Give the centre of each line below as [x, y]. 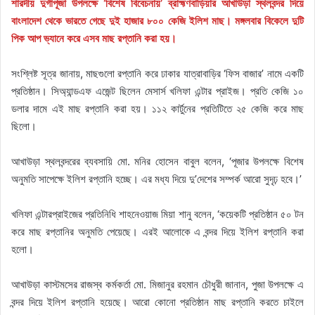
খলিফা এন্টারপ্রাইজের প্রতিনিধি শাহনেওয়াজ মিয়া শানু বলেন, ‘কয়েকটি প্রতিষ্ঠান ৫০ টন [157, 214]
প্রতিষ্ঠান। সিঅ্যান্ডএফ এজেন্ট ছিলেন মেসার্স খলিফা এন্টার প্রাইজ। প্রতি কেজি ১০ [157, 91]
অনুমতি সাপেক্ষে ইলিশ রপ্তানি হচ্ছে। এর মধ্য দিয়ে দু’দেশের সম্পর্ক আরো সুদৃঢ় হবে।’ [156, 179]
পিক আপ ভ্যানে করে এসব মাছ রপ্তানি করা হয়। [94, 38]
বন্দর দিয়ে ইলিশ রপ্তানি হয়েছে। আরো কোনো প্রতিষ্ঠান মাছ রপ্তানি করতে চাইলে [157, 302]
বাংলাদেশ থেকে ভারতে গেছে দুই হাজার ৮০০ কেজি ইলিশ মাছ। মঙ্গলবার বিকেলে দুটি [157, 20]
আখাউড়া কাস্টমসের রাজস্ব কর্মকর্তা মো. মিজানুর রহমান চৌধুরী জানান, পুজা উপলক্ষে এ [157, 284]
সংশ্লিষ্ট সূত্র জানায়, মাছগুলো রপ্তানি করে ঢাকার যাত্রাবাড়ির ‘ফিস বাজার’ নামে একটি [157, 73]
